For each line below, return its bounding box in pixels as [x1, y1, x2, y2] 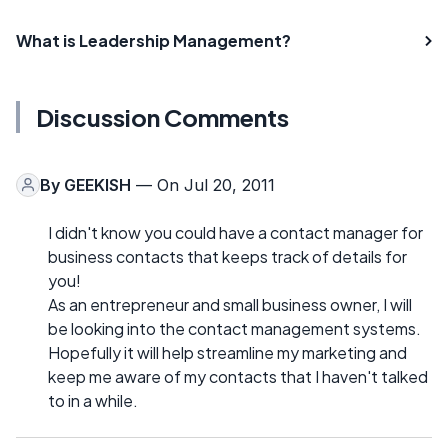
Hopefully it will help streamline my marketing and [48, 341, 407, 363]
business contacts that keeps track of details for [48, 245, 407, 267]
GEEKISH [64, 174, 131, 195]
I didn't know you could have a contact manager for [48, 221, 423, 243]
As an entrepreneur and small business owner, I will [48, 293, 412, 315]
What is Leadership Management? [16, 29, 291, 51]
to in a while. [48, 389, 138, 411]
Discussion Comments [36, 101, 289, 132]
